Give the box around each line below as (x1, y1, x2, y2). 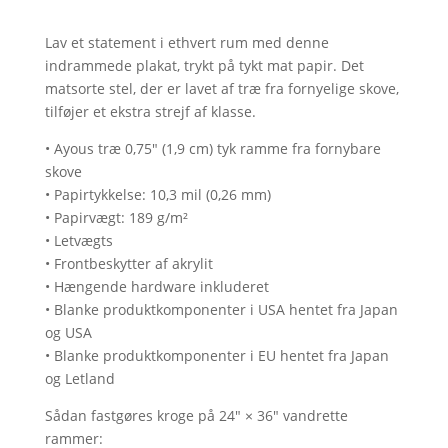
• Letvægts (44, 231, 113, 250)
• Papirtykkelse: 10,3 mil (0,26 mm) (44, 185, 271, 204)
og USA (44, 323, 92, 342)
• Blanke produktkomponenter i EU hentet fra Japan (44, 346, 389, 365)
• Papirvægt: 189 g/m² (44, 208, 188, 227)
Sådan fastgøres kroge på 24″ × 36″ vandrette (44, 406, 348, 425)
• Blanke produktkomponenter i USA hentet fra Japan (44, 300, 398, 319)
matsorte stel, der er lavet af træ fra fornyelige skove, (44, 79, 399, 98)
